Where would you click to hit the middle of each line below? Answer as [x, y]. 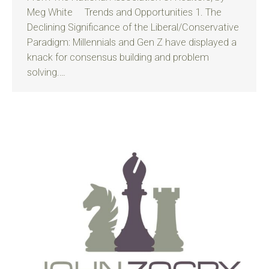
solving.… [46, 72]
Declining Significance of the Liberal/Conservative [133, 27]
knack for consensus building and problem [118, 57]
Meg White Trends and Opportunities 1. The [124, 12]
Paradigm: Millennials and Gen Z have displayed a [132, 42]
